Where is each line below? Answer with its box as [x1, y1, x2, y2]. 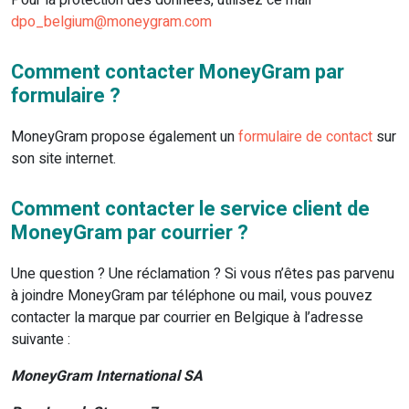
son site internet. [11, 148, 116, 171]
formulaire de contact [238, 126, 372, 149]
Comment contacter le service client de [11, 194, 370, 225]
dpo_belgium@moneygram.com [11, 11, 212, 34]
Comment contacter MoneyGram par [11, 58, 344, 88]
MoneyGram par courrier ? [11, 218, 248, 248]
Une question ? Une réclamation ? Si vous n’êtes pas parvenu [11, 263, 394, 286]
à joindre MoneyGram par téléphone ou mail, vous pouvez [11, 285, 372, 308]
